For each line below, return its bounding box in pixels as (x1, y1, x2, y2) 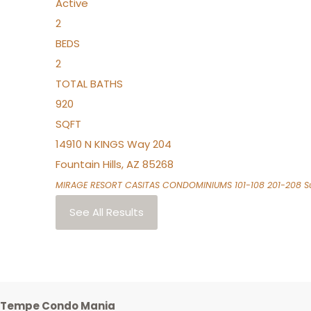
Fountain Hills (56, 157, 121, 171)
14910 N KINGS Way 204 (56, 137, 171, 151)
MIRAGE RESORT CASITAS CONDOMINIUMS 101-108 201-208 (56, 179, 301, 191)
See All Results (69, 205, 144, 219)
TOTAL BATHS (56, 76, 123, 91)
